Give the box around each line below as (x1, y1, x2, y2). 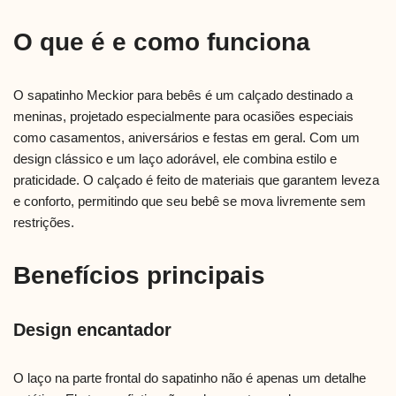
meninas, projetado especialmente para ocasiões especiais (13, 108, 354, 124)
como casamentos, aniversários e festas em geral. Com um (13, 129, 360, 145)
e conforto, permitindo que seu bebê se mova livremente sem (13, 193, 366, 209)
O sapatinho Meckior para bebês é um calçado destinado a (13, 87, 353, 103)
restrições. (13, 214, 74, 230)
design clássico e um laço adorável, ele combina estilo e (13, 150, 337, 166)
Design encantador (13, 319, 171, 339)
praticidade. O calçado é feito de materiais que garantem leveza (13, 171, 379, 187)
